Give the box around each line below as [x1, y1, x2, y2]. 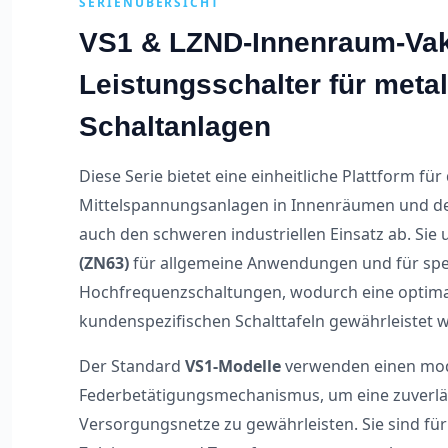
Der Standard [79, 355, 186, 377]
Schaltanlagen [79, 111, 272, 142]
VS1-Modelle [185, 355, 282, 377]
